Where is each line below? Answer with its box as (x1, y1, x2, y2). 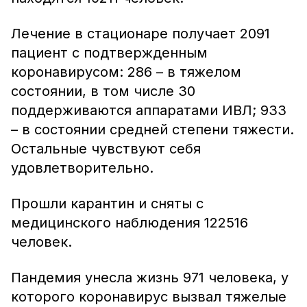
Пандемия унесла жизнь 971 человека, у (11, 269, 288, 286)
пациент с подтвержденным (11, 45, 208, 61)
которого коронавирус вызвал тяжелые (11, 288, 286, 305)
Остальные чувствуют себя (11, 140, 201, 157)
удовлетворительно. (11, 160, 153, 176)
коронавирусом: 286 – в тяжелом (11, 64, 241, 80)
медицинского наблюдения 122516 (11, 214, 248, 231)
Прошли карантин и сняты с (11, 195, 204, 212)
